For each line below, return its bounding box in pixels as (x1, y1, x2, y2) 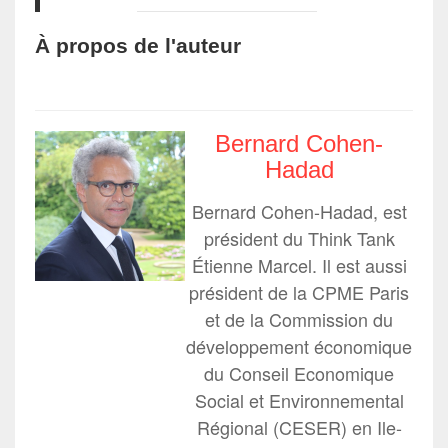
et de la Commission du (205, 306, 393, 333)
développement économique (186, 333, 412, 360)
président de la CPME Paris (189, 279, 409, 306)
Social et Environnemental (194, 387, 404, 414)
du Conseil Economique (204, 360, 394, 387)
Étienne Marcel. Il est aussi (191, 252, 407, 279)
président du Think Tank (203, 225, 395, 252)
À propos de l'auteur (35, 34, 241, 58)
